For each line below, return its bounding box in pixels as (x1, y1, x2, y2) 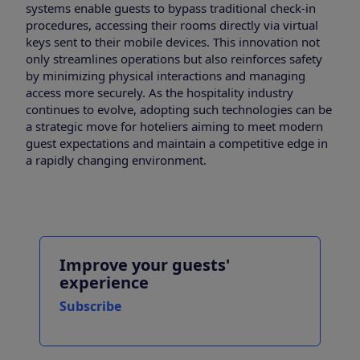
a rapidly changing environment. (26, 152, 207, 169)
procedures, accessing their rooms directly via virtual (26, 17, 318, 34)
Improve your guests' (59, 254, 230, 276)
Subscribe (59, 297, 121, 316)
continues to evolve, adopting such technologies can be (26, 101, 332, 118)
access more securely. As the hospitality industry (26, 84, 293, 101)
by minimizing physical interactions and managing (26, 67, 305, 84)
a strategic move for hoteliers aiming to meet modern (26, 118, 323, 135)
